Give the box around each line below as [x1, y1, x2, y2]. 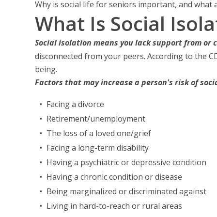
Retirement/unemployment [46, 113, 145, 124]
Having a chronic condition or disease [46, 171, 182, 182]
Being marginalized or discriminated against [46, 186, 206, 197]
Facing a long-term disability [46, 142, 149, 153]
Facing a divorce [46, 99, 104, 109]
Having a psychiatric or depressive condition [46, 157, 206, 168]
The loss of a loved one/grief [46, 128, 151, 139]
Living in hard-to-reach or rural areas [46, 201, 182, 211]
